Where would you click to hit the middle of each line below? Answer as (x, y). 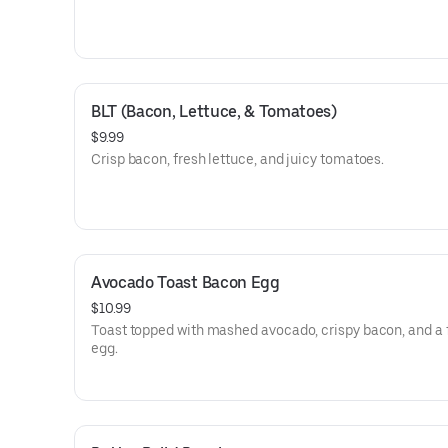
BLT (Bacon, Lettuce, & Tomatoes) (214, 111)
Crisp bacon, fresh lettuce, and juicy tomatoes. (238, 159)
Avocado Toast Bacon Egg (185, 282)
